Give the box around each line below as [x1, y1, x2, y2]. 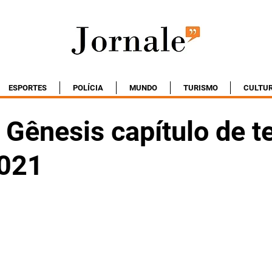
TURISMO [183, 83, 218, 92]
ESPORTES [8, 83, 47, 92]
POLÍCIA [73, 83, 103, 92]
